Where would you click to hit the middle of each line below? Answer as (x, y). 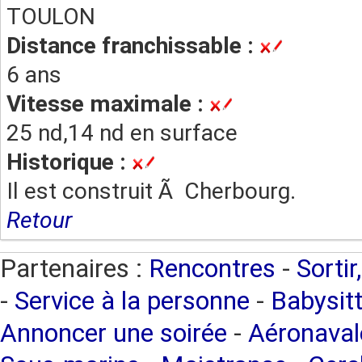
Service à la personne (132, 301)
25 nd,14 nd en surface (122, 133)
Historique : (69, 162)
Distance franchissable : (133, 46)
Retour (39, 220)
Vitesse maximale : (108, 104)
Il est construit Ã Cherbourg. (151, 191)
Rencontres (212, 269)
